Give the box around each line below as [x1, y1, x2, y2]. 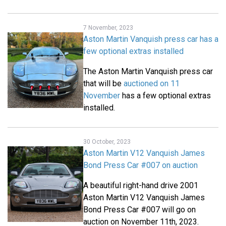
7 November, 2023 [83, 24, 133, 32]
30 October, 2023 [83, 138, 131, 146]
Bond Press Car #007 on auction [83, 160, 198, 171]
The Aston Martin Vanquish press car [83, 67, 213, 77]
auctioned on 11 [124, 79, 180, 89]
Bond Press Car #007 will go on [83, 205, 196, 215]
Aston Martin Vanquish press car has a [83, 34, 218, 44]
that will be [83, 79, 124, 89]
